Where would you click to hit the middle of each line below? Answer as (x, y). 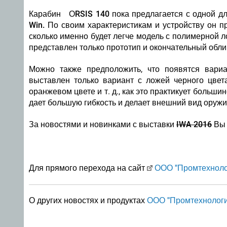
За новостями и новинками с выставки (103, 124)
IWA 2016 (194, 124)
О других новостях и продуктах (88, 200)
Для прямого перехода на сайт (88, 168)
